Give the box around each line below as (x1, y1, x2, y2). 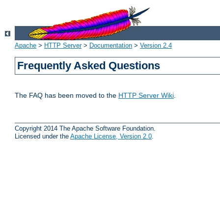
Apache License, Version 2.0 (70, 132, 152, 140)
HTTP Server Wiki (118, 91, 174, 100)
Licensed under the (15, 132, 70, 140)
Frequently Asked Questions (17, 59, 161, 72)
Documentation (89, 42, 132, 50)
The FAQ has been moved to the (15, 91, 118, 100)
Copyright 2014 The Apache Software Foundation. (15, 124, 156, 132)
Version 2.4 (140, 42, 172, 50)
